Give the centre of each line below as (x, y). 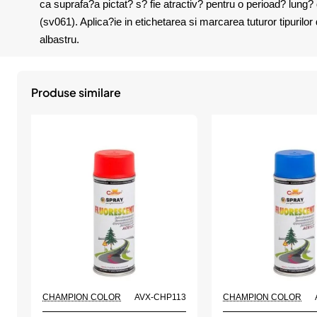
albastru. (59, 39)
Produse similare (76, 93)
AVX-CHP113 (161, 298)
